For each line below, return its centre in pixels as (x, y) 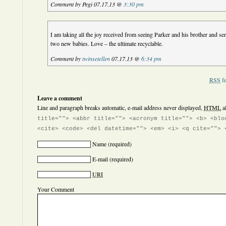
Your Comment (56, 189)
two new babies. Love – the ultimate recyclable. (107, 43)
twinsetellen (96, 59)
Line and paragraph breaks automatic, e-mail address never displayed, (121, 107)
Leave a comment (60, 98)
